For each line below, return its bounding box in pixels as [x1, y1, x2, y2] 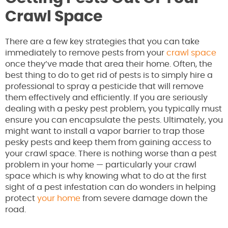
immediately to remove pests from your [5, 49, 166, 58]
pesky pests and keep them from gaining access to [5, 138, 211, 147]
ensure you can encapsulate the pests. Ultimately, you [5, 116, 223, 125]
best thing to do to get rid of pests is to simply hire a [5, 71, 213, 80]
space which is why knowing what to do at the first [5, 172, 207, 181]
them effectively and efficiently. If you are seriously [5, 94, 208, 102]
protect [5, 194, 37, 203]
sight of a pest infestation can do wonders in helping [5, 183, 216, 192]
